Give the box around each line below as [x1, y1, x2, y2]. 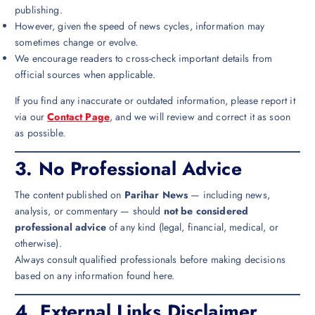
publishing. [15, 2, 63, 17]
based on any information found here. [15, 268, 175, 283]
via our [15, 109, 48, 124]
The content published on [15, 187, 124, 202]
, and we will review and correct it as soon [109, 109, 291, 124]
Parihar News [124, 187, 188, 202]
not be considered [163, 203, 249, 218]
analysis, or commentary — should [15, 203, 164, 218]
